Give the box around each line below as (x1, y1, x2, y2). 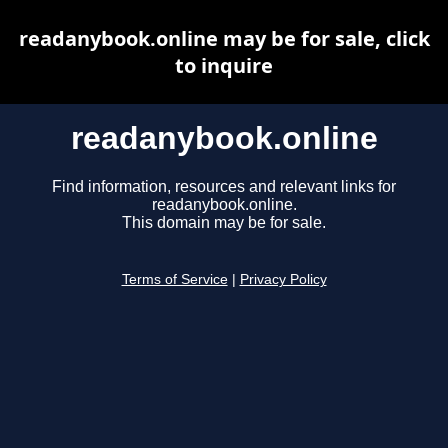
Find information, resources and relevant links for (52, 178, 396, 196)
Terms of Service (121, 272, 228, 288)
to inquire (175, 52, 273, 79)
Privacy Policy (239, 272, 327, 288)
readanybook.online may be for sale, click (18, 25, 430, 52)
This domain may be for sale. (122, 214, 326, 232)
